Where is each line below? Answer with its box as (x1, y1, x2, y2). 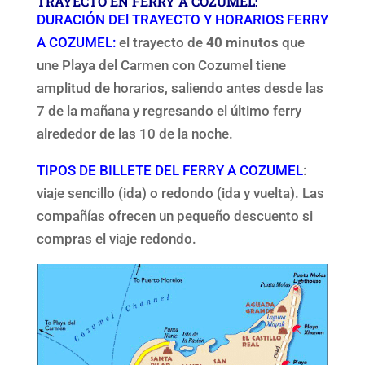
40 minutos (205, 33, 282, 51)
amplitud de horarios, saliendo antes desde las (36, 79, 323, 96)
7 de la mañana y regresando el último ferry (36, 102, 301, 119)
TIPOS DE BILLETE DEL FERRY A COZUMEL (36, 161, 303, 178)
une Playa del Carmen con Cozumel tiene (36, 56, 286, 73)
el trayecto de (115, 33, 206, 51)
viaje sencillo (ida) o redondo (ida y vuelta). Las (36, 184, 324, 201)
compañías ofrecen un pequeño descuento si (36, 207, 313, 224)
